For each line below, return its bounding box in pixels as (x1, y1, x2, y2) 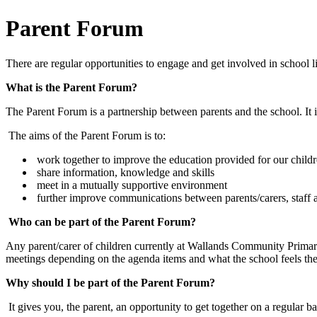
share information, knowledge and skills (34, 166, 214, 178)
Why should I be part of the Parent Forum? (6, 276, 215, 289)
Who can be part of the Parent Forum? (8, 215, 196, 228)
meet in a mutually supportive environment (34, 178, 227, 191)
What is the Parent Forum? (6, 81, 137, 93)
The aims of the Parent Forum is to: (6, 129, 166, 142)
